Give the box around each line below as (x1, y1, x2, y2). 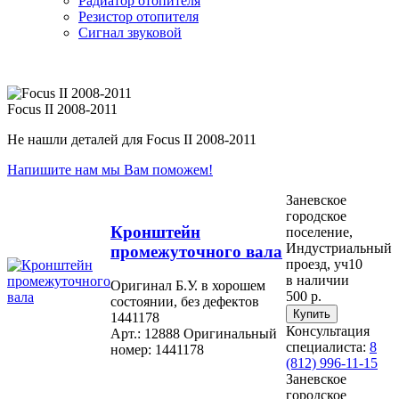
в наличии (286, 272, 349, 288)
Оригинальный (183, 326, 277, 342)
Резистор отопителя (78, 8, 199, 24)
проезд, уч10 (286, 256, 362, 272)
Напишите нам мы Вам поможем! (7, 161, 213, 177)
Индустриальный (286, 240, 392, 256)
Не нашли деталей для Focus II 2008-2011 (7, 131, 256, 147)
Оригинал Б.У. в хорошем (110, 278, 265, 294)
